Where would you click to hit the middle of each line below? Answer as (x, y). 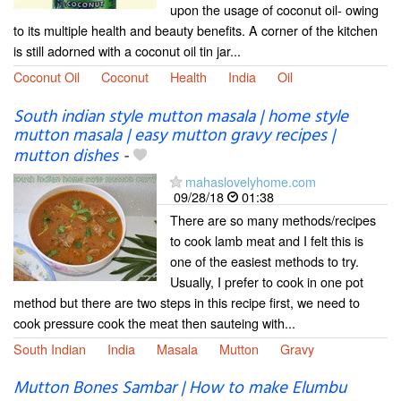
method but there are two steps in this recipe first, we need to (187, 302)
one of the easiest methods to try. (264, 260)
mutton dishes (66, 156)
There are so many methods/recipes (273, 219)
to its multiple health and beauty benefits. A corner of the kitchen (196, 30)
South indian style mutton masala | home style (181, 117)
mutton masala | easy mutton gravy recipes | (174, 136)
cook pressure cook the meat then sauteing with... (154, 322)
